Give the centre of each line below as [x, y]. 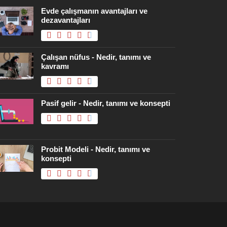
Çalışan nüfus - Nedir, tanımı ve [96, 57]
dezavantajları [66, 20]
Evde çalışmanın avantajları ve [94, 11]
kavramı [55, 66]
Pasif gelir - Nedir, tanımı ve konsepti [106, 103]
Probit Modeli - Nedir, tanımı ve [96, 149]
